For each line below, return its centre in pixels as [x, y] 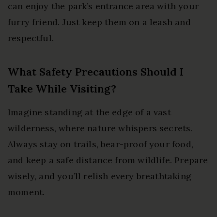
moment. [26, 192]
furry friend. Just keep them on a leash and [99, 22]
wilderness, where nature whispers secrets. [100, 128]
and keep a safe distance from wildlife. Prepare [108, 160]
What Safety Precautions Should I [96, 71]
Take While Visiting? [62, 88]
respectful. [31, 38]
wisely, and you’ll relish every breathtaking [100, 176]
